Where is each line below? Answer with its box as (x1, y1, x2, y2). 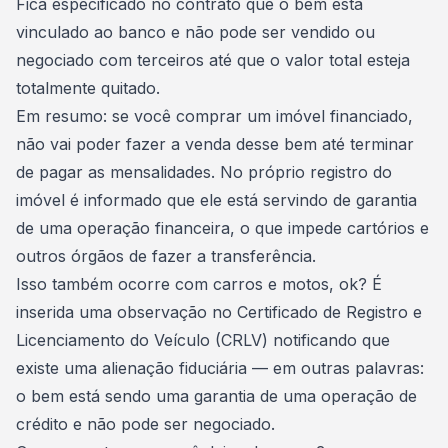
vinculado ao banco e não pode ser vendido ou (16, 22, 375, 42)
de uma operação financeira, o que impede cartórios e (16, 218, 429, 238)
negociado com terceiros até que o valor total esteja (16, 50, 410, 70)
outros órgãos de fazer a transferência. (16, 246, 316, 266)
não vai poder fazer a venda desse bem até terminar (16, 134, 414, 154)
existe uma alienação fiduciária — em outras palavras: (16, 358, 424, 378)
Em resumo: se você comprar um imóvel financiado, (16, 106, 413, 126)
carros (213, 274, 268, 294)
